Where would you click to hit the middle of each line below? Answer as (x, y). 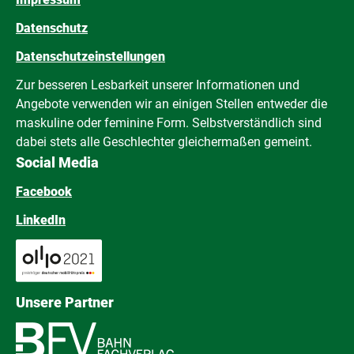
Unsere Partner (65, 302)
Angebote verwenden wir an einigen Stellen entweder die (171, 104)
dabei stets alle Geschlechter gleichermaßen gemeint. (164, 141)
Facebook (44, 191)
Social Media (57, 162)
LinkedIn (41, 220)
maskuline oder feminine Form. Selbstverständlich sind (169, 122)
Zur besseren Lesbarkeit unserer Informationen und (158, 85)
